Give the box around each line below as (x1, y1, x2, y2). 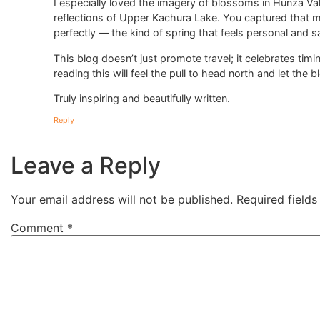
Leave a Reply (11, 151, 161, 179)
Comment (11, 220, 67, 235)
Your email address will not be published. (11, 191, 233, 206)
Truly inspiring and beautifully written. (54, 92, 230, 105)
